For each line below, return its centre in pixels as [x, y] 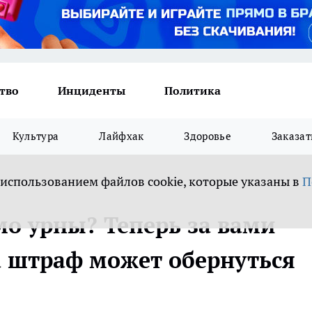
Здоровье [208, 136]
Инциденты [92, 91]
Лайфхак [122, 136]
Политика [193, 91]
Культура [36, 136]
